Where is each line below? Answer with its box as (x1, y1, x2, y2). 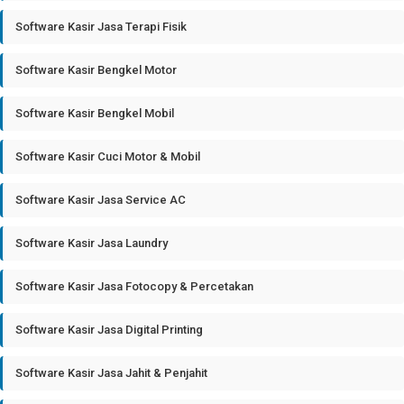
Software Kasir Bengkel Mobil (15, 106, 174, 120)
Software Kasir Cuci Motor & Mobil (15, 150, 200, 163)
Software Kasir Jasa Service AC (15, 193, 186, 207)
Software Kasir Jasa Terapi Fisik (15, 20, 187, 33)
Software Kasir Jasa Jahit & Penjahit (15, 366, 207, 380)
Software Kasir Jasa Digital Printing (15, 323, 203, 336)
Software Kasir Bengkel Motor (15, 63, 177, 77)
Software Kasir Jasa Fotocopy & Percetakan (15, 280, 253, 293)
